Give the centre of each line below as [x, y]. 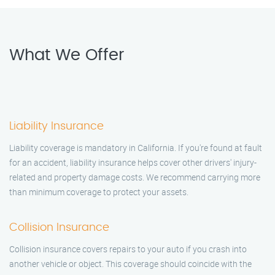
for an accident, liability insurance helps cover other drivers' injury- [133, 162]
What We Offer [67, 55]
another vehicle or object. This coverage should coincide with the [130, 263]
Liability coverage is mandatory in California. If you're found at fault [136, 147]
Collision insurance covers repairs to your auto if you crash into [128, 249]
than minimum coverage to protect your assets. [99, 192]
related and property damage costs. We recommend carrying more [135, 177]
